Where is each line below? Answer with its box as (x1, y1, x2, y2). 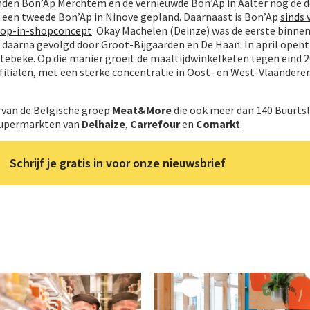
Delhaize (82, 117, 125, 131)
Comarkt (196, 117, 240, 131)
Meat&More (112, 103, 172, 118)
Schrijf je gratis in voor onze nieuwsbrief (10, 155, 226, 172)
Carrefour (130, 117, 180, 131)
